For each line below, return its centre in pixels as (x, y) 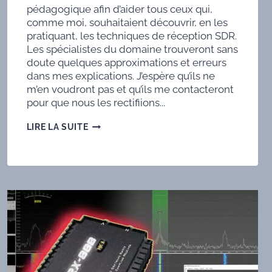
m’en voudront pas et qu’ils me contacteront (130, 90)
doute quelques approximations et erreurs (126, 63)
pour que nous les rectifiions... (96, 103)
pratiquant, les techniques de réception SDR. (131, 36)
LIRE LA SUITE (57, 127)
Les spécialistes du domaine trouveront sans (132, 49)
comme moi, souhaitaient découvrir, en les (127, 23)
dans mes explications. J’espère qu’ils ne (121, 76)
